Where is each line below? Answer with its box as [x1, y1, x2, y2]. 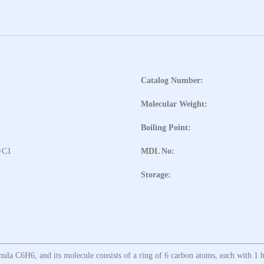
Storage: [141, 170, 171, 179]
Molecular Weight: [141, 99, 207, 108]
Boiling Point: [141, 123, 191, 132]
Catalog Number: [141, 75, 203, 85]
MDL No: [141, 146, 174, 156]
